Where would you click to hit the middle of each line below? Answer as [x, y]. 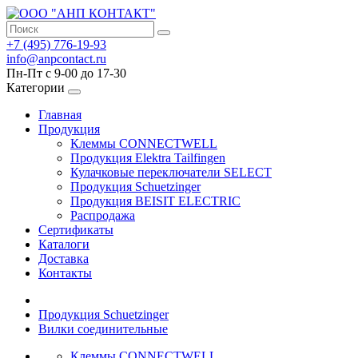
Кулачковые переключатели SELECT [171, 172]
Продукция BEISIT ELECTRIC [155, 201]
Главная [60, 115]
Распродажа [103, 215]
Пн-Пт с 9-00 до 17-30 [66, 73]
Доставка [64, 259]
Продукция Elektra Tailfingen [148, 158]
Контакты [65, 273]
